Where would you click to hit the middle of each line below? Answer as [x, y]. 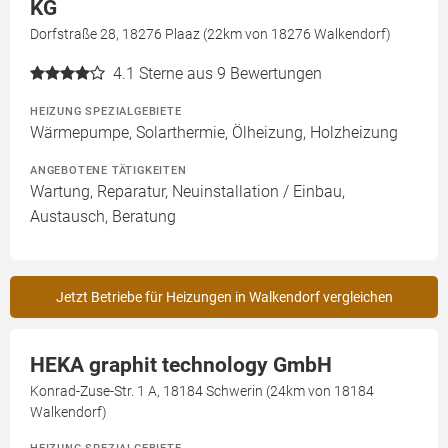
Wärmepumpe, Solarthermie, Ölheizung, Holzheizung [214, 133]
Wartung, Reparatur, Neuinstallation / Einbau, [187, 192]
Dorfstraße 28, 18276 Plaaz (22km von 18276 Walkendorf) [210, 34]
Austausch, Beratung [103, 217]
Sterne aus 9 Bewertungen [230, 74]
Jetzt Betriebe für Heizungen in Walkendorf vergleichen [224, 297]
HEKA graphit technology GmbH [181, 365]
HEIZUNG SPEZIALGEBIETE [106, 111]
